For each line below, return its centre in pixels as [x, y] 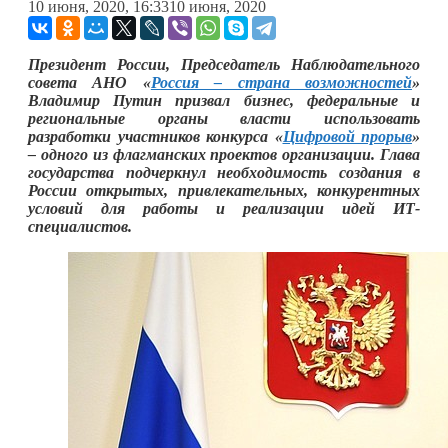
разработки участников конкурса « [155, 136]
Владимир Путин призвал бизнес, [161, 100]
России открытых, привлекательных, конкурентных [224, 190]
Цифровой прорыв [347, 136]
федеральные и [363, 100]
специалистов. [80, 226]
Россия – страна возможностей [281, 82]
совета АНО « [89, 82]
